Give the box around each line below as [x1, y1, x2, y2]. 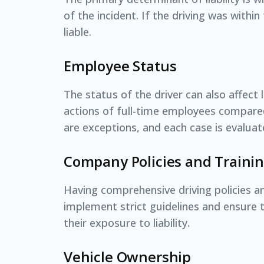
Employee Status [64, 55, 177, 75]
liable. [64, 24, 91, 39]
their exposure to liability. [64, 215, 190, 230]
